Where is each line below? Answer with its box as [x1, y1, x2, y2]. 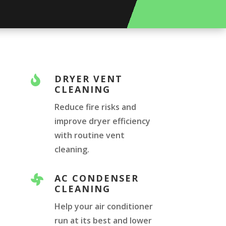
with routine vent [54, 130, 125, 141]
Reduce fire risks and [54, 101, 137, 113]
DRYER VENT [54, 73, 123, 85]
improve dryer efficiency [54, 116, 151, 127]
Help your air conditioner [54, 201, 153, 212]
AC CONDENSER [54, 172, 139, 185]
